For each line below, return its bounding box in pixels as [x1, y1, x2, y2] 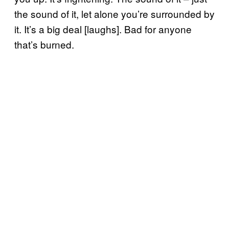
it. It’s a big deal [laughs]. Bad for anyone [14, 21, 192, 36]
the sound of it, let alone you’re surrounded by [14, 6, 215, 20]
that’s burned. [14, 37, 77, 51]
